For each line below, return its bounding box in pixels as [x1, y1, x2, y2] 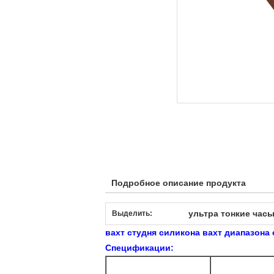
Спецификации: [105, 243, 174, 253]
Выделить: [112, 209, 152, 218]
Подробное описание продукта [111, 178, 246, 188]
